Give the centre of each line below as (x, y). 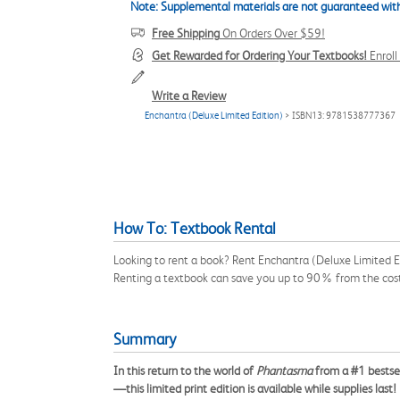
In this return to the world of (185, 371)
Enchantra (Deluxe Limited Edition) (214, 116)
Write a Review (189, 96)
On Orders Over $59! (272, 33)
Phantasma (284, 371)
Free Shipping (186, 33)
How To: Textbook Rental (195, 229)
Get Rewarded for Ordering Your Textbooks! (259, 55)
